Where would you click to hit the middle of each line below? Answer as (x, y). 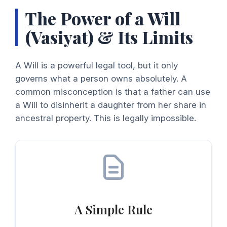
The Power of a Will (103, 18)
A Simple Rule (113, 210)
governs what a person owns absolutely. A (101, 79)
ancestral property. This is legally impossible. (106, 118)
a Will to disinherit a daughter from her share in (111, 105)
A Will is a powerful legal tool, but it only (97, 66)
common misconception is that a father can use (113, 92)
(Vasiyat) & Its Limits (109, 36)
